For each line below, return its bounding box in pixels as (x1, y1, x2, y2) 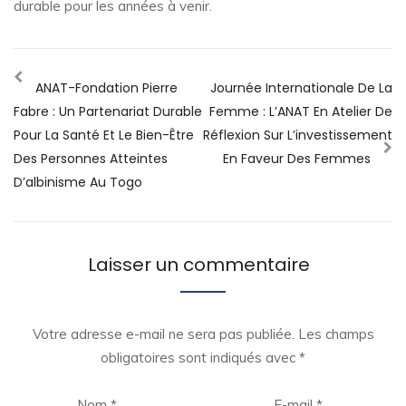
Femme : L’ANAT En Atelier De (209, 102, 392, 121)
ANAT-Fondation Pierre (32, 79, 178, 98)
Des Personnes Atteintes (14, 150, 168, 169)
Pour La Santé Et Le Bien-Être (14, 126, 194, 145)
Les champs (297, 325, 374, 343)
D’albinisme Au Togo (14, 173, 142, 192)
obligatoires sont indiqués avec (101, 349, 299, 367)
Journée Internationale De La (210, 79, 392, 98)
